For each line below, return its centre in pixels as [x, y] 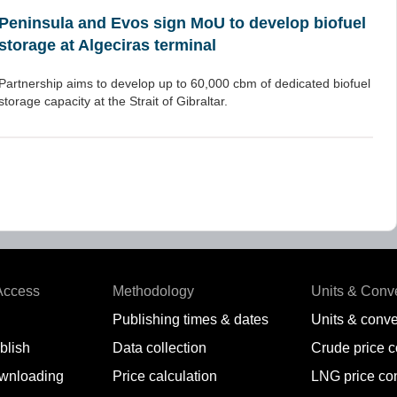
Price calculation [165, 376]
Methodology [153, 291]
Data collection [160, 348]
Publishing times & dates [191, 319]
